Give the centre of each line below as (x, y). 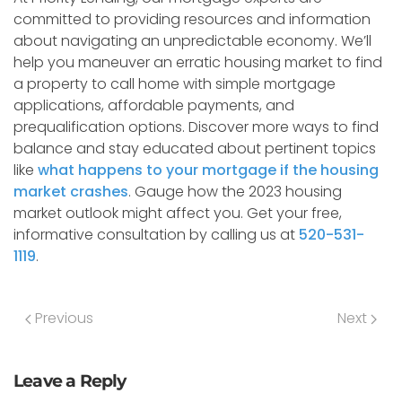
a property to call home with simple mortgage (175, 84)
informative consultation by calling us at (156, 235)
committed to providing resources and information (192, 19)
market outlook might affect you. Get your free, (178, 213)
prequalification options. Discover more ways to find (196, 127)
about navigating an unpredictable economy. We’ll (192, 41)
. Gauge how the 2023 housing (235, 192)
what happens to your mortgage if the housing (208, 170)
